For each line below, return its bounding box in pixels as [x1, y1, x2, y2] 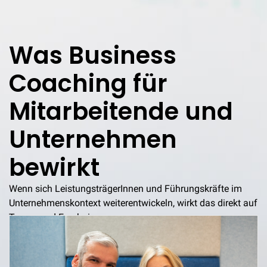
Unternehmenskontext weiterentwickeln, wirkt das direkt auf [9, 197, 257, 209]
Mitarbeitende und [9, 95, 233, 129]
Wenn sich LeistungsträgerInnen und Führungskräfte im [9, 183, 242, 195]
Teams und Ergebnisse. [9, 212, 107, 223]
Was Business [9, 39, 176, 73]
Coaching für [9, 67, 167, 101]
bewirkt [9, 151, 100, 185]
